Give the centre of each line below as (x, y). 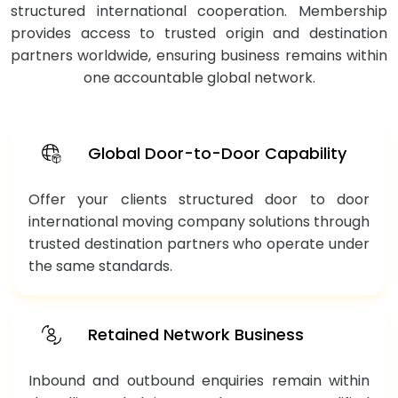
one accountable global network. (199, 77)
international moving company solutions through (199, 221)
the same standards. (100, 266)
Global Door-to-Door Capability (217, 154)
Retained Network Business (196, 335)
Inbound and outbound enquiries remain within (199, 380)
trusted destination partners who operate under (199, 243)
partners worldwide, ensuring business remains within (199, 55)
